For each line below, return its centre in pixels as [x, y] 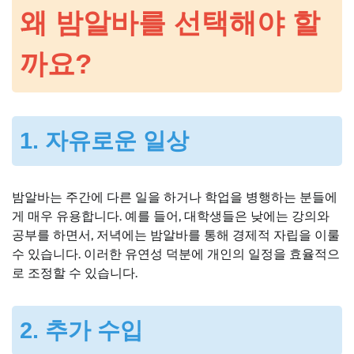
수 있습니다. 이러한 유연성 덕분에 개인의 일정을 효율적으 [176, 254]
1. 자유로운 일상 [104, 140]
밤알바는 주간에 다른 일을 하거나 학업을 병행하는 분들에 [175, 198]
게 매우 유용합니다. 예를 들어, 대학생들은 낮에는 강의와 [171, 217]
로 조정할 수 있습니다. [75, 273]
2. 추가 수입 [81, 331]
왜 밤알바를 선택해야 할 [170, 23]
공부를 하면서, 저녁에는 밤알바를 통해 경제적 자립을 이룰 [176, 235]
